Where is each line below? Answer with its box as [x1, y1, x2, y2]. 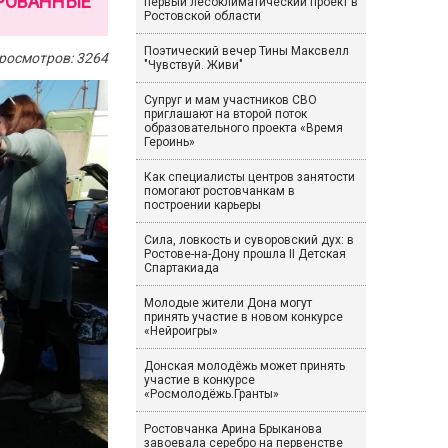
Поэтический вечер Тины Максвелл [143, 44, 349, 58]
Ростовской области [143, 9, 261, 23]
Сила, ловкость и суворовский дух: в [143, 233, 354, 247]
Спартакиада [143, 261, 219, 275]
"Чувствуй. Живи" [143, 58, 243, 72]
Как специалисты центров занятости [143, 170, 355, 184]
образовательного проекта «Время [143, 121, 343, 135]
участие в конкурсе [143, 373, 255, 387]
